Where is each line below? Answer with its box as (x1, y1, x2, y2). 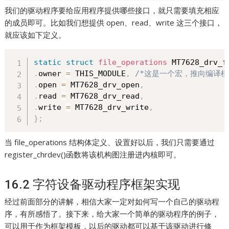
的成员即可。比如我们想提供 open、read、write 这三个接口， (5, 17, 223, 28)
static (34, 58, 62, 67)
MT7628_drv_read (66, 91, 140, 101)
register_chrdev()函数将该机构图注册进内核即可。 (5, 149, 181, 159)
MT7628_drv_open (66, 80, 140, 90)
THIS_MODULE (71, 69, 126, 79)
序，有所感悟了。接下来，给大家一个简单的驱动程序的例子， (5, 208, 220, 219)
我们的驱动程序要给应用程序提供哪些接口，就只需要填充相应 (5, 5, 220, 16)
